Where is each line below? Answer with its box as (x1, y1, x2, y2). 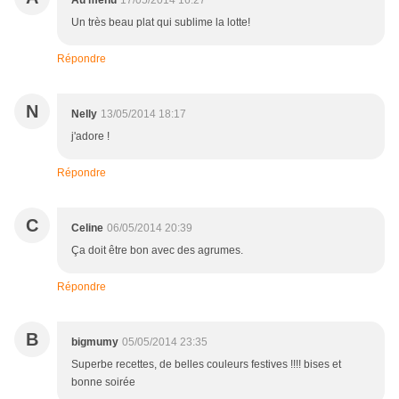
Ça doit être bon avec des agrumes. (71, 244, 243, 257)
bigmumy (71, 336, 118, 349)
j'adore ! (71, 130, 110, 143)
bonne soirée (71, 376, 135, 389)
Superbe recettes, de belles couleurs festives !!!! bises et (71, 358, 341, 371)
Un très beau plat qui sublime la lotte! (71, 16, 250, 29)
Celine (71, 222, 103, 235)
